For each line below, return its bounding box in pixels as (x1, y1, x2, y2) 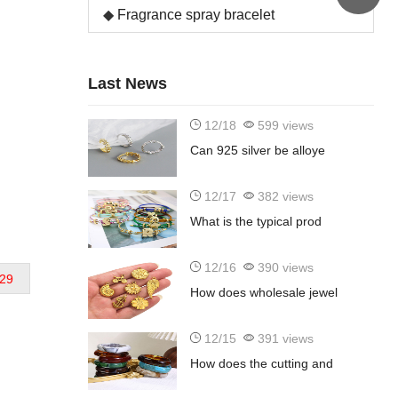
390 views (253, 260, 314, 275)
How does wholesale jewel (189, 285, 338, 300)
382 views (253, 189, 314, 204)
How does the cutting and (189, 356, 333, 371)
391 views (253, 331, 314, 346)
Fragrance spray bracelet (116, 7, 275, 23)
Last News (87, 75, 167, 93)
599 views (253, 118, 314, 133)
